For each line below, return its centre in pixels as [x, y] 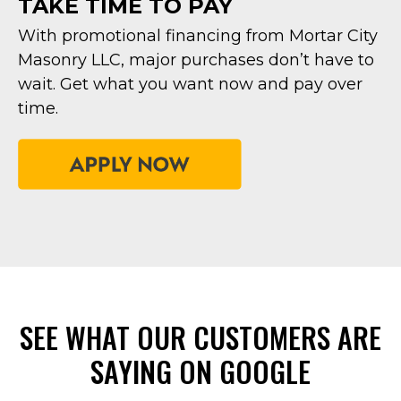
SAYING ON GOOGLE [200, 371]
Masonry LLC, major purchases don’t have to [196, 60]
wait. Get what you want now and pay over [190, 85]
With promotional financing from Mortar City [198, 36]
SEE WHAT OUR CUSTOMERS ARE [200, 337]
